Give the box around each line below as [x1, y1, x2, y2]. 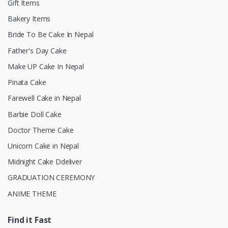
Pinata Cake [8, 77, 46, 88]
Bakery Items [8, 14, 51, 24]
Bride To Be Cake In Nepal [8, 30, 94, 40]
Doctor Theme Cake [8, 125, 74, 135]
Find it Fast [8, 214, 52, 225]
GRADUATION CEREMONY [8, 173, 95, 183]
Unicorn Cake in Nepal [8, 140, 79, 151]
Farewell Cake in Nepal [8, 93, 81, 103]
